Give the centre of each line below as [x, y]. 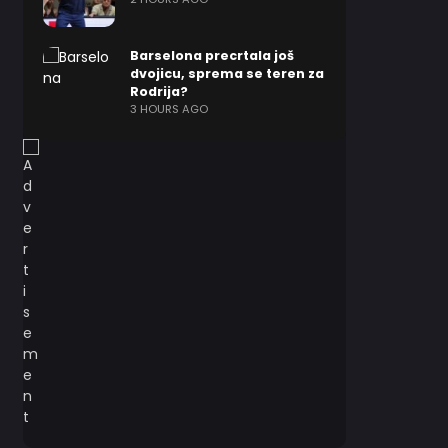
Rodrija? [158, 91]
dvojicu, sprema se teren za [226, 73]
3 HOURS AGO [168, 109]
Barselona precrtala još [211, 55]
